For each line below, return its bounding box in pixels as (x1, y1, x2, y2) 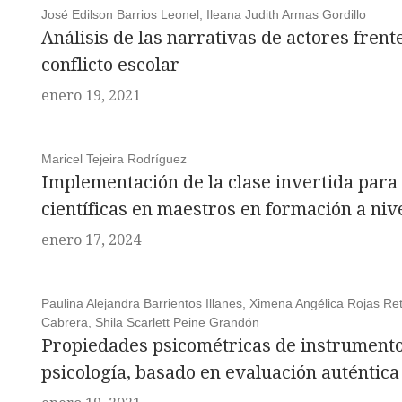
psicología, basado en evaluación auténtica (40, 362, 399, 383)
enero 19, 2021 (40, 87, 141, 104)
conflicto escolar (40, 54, 179, 75)
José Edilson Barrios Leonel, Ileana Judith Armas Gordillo (40, 7, 366, 22)
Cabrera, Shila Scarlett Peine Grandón (40, 315, 259, 329)
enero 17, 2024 (40, 232, 141, 249)
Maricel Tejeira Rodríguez (40, 152, 187, 166)
